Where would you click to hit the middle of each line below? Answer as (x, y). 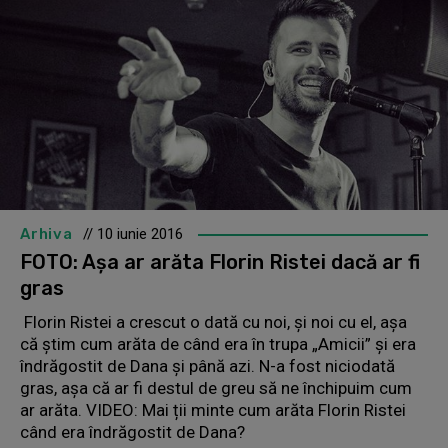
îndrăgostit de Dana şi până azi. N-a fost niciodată (207, 365)
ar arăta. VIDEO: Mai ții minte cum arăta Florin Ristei (213, 409)
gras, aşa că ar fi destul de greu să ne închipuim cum (216, 387)
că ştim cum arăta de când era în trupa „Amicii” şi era (218, 343)
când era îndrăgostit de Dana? (132, 431)
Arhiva (46, 233)
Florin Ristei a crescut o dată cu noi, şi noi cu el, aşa (213, 321)
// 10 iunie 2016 (132, 233)
